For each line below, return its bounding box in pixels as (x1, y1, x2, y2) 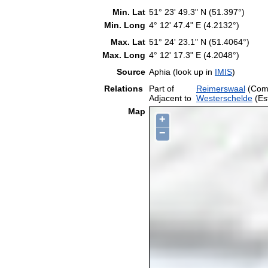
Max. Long (102, 50, 145, 60)
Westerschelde (196, 93, 252, 103)
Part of (149, 83, 174, 93)
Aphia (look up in (149, 66, 215, 77)
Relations (104, 83, 145, 93)
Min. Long (104, 20, 145, 30)
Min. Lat (112, 7, 145, 17)
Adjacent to (149, 93, 191, 103)
